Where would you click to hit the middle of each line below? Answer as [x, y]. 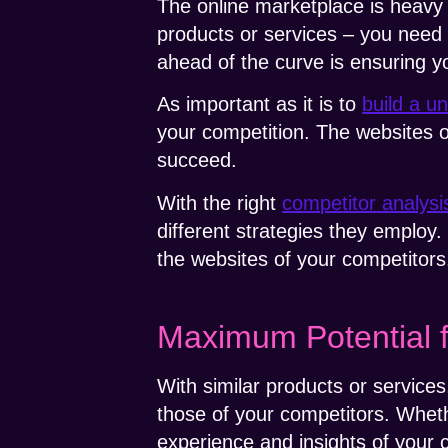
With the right [220, 202]
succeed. [197, 160]
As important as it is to [260, 104]
